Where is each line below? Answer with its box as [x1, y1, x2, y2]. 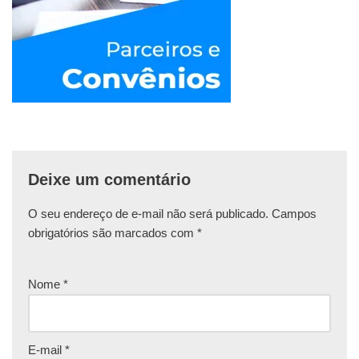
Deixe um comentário [28, 170, 191, 188]
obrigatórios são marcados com [28, 225, 197, 240]
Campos [272, 206, 317, 220]
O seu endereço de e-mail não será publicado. [28, 206, 268, 220]
